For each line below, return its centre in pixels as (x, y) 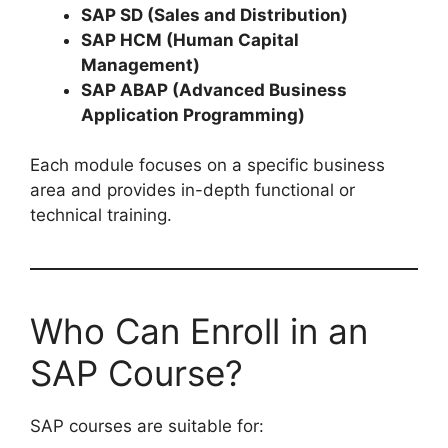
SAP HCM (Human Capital (190, 39)
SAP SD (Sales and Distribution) (214, 14)
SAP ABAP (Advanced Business (214, 89)
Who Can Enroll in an (199, 331)
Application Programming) (193, 114)
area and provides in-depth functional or (192, 190)
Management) (140, 64)
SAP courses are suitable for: (147, 426)
